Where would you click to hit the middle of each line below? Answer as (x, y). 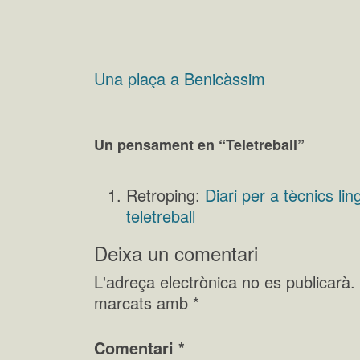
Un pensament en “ (160, 144)
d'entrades (151, 124)
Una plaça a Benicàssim (180, 78)
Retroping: (166, 194)
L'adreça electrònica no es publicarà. (225, 281)
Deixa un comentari (176, 252)
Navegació (151, 97)
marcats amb (143, 302)
